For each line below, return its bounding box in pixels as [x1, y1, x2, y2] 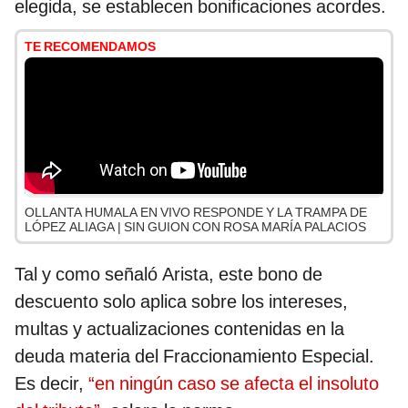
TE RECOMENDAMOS [25, 38, 156, 54]
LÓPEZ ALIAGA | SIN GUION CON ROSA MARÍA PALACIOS [25, 219, 366, 234]
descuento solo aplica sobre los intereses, [15, 290, 348, 312]
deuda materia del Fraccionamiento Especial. [15, 344, 374, 367]
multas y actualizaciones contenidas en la [15, 317, 344, 340]
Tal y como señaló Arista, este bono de [15, 262, 322, 285]
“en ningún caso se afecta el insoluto [88, 372, 379, 394]
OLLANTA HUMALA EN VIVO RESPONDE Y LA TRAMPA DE [25, 204, 367, 219]
